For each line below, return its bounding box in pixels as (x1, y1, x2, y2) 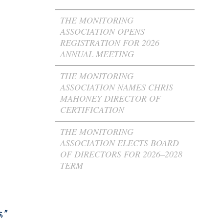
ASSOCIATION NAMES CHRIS (60, 81, 174, 93)
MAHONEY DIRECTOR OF (60, 92, 161, 104)
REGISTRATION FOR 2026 (60, 37, 160, 48)
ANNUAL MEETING (60, 48, 134, 60)
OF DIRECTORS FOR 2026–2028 (60, 148, 183, 160)
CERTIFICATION (60, 104, 128, 115)
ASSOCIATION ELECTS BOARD (60, 137, 179, 149)
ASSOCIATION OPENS (60, 25, 145, 37)
